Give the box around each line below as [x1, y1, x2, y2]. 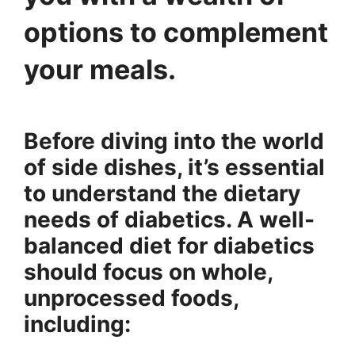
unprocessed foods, [24, 284, 239, 311]
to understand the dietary [24, 179, 300, 207]
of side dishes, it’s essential [24, 153, 325, 181]
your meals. [24, 52, 176, 86]
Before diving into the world [24, 127, 324, 155]
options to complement [24, 15, 328, 48]
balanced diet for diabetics [24, 231, 315, 259]
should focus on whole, [24, 258, 273, 285]
